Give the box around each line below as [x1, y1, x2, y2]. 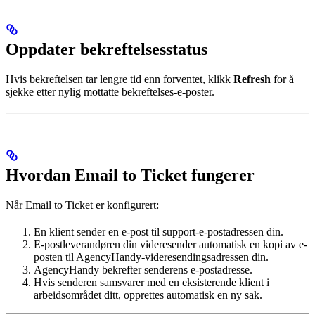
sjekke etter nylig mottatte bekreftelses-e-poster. [6, 86, 214, 98]
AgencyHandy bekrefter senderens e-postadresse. [34, 264, 252, 276]
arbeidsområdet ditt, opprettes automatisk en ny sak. [34, 289, 262, 302]
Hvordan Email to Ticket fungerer [6, 166, 255, 185]
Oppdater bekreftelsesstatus [6, 40, 207, 59]
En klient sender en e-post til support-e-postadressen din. [34, 226, 283, 238]
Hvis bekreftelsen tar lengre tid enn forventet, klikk [6, 73, 233, 86]
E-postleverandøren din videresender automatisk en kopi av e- [34, 238, 307, 251]
